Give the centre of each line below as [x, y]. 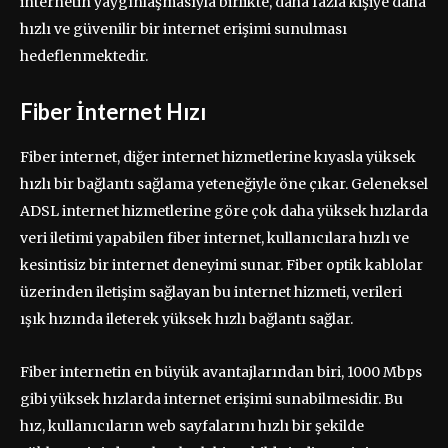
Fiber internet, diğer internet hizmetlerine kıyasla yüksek [218, 157]
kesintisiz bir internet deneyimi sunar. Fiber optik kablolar [221, 265]
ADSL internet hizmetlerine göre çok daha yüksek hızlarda [224, 211]
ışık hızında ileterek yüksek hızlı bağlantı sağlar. [186, 319]
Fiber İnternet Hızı [113, 112]
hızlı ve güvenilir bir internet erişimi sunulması [183, 29]
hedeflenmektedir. [84, 56]
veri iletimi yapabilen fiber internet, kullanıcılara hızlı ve [214, 238]
